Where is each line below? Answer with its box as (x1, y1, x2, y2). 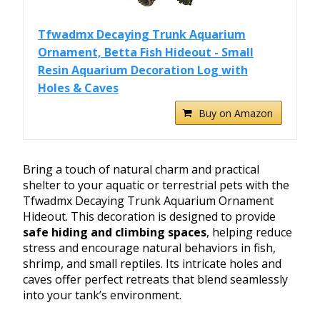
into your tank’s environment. (23, 287, 181, 304)
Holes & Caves (38, 80, 119, 96)
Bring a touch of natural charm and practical (23, 161, 259, 178)
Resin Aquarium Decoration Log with (38, 62, 248, 79)
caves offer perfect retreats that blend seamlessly (23, 271, 288, 288)
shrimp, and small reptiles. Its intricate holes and (23, 256, 281, 272)
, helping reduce (206, 224, 292, 241)
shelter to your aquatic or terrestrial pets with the (23, 177, 289, 194)
